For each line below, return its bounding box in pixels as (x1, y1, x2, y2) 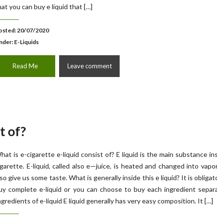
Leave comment (67, 62, 112, 70)
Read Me (12, 62, 38, 70)
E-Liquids (14, 38, 39, 46)
